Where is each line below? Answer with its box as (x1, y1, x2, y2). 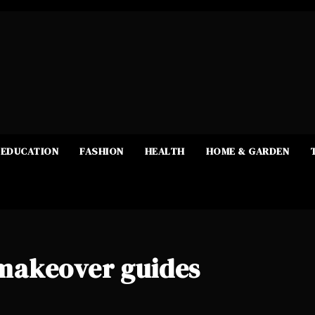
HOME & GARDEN (205, 143, 289, 158)
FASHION (79, 143, 124, 158)
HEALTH (144, 143, 185, 158)
